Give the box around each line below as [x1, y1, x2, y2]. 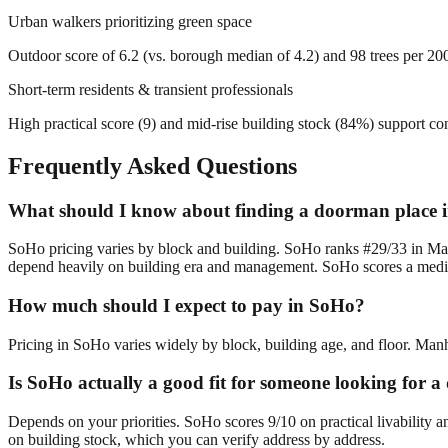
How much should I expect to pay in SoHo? [8, 294, 365, 316]
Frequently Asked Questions [8, 152, 297, 179]
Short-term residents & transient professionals [8, 80, 293, 98]
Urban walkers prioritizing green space [8, 12, 252, 30]
